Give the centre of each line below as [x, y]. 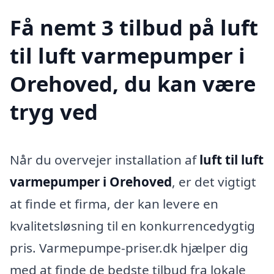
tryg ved [54, 111]
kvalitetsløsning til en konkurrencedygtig [132, 225]
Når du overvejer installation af [105, 159]
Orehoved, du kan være [133, 83]
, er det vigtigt [214, 181]
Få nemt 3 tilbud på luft [134, 27]
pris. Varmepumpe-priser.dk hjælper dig [129, 247]
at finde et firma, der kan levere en [114, 203]
